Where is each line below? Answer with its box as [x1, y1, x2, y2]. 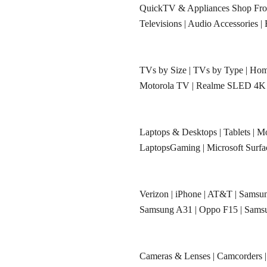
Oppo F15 [199, 204, 238, 215]
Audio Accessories [188, 18, 258, 29]
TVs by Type [193, 65, 243, 76]
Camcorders [217, 251, 262, 262]
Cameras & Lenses [139, 251, 210, 262]
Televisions [139, 18, 182, 29]
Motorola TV [139, 80, 190, 91]
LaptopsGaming [139, 142, 200, 153]
